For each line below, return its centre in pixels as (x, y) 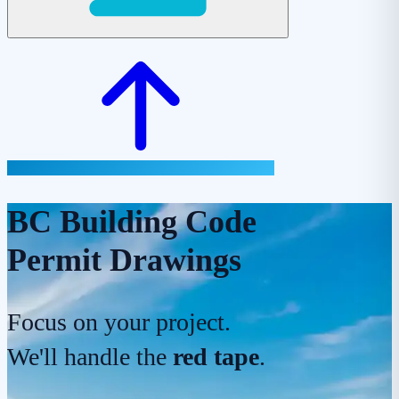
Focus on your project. (119, 322)
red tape (216, 356)
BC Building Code (132, 221)
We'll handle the (90, 356)
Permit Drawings (124, 260)
